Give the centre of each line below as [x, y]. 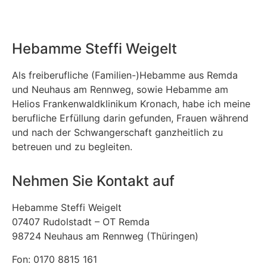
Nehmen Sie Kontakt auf [93, 181]
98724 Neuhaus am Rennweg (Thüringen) [107, 236]
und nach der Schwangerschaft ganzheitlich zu [117, 132]
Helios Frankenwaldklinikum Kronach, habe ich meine [131, 103]
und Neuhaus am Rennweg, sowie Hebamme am [120, 89]
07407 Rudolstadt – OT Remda [82, 222]
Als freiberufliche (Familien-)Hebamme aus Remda [125, 75]
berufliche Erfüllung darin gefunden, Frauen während [130, 118]
